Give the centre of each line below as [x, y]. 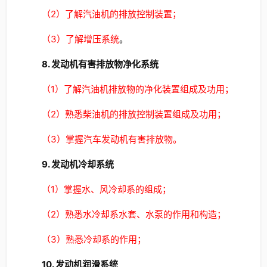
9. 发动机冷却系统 [77, 164]
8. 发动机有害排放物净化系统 [100, 64]
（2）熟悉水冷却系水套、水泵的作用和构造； [133, 214]
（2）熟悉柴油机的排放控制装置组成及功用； [133, 114]
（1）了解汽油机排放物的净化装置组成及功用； [137, 89]
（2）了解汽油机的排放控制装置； [111, 14]
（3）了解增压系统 [80, 39]
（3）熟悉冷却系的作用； [94, 239]
